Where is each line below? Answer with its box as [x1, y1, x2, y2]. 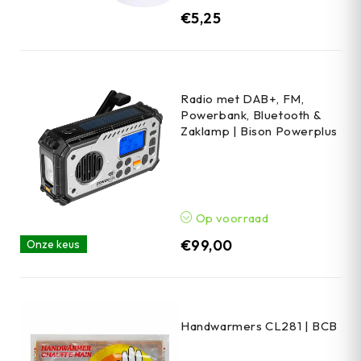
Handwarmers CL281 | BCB [180, 317, 338, 334]
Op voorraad [193, 210, 269, 226]
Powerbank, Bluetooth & [180, 106, 322, 122]
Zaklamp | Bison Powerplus [180, 122, 338, 139]
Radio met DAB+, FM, [180, 90, 305, 106]
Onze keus [27, 236, 81, 251]
